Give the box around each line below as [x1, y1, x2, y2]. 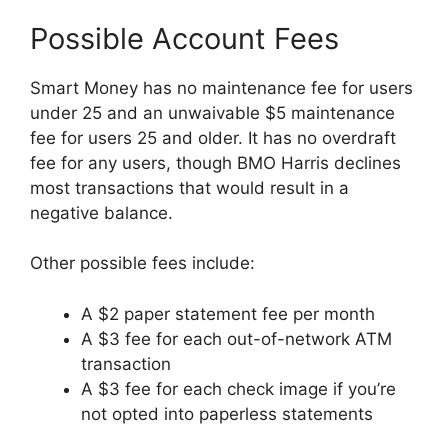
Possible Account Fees [30, 20, 339, 56]
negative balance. [30, 202, 173, 223]
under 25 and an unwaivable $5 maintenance [30, 102, 395, 123]
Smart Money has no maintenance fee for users [30, 77, 413, 98]
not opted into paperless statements [81, 403, 373, 424]
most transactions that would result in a [30, 177, 349, 198]
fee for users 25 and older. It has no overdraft [30, 127, 396, 148]
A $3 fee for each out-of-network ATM [81, 328, 392, 349]
